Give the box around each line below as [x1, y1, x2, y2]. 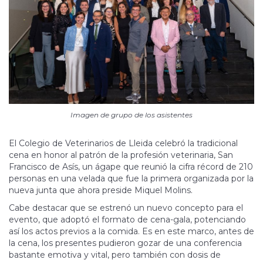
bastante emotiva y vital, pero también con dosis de [9, 249, 221, 260]
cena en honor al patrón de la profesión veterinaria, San [9, 149, 233, 160]
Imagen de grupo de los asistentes [70, 110, 193, 119]
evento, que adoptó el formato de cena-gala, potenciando [9, 214, 246, 225]
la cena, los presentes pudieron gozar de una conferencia [9, 237, 242, 248]
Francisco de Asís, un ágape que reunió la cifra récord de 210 [9, 161, 253, 172]
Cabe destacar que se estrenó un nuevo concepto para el [9, 202, 243, 213]
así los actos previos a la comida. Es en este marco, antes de [9, 225, 254, 237]
